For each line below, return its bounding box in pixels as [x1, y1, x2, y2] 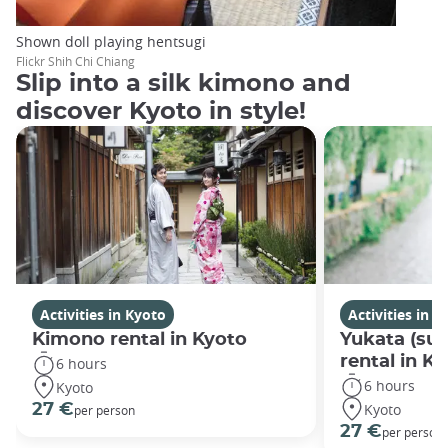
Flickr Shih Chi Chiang [16, 52, 135, 69]
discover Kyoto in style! [16, 100, 306, 125]
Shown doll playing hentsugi [16, 31, 206, 51]
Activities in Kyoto [40, 305, 166, 325]
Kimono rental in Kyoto [32, 330, 247, 350]
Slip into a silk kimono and [16, 72, 351, 97]
